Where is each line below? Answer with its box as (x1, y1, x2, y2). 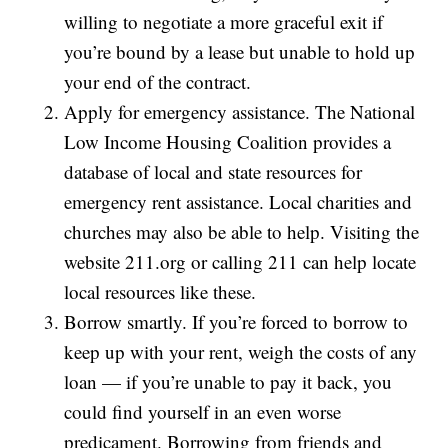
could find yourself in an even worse (64, 399, 342, 425)
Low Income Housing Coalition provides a (64, 129, 392, 155)
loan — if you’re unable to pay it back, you (64, 369, 393, 395)
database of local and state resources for (64, 159, 363, 185)
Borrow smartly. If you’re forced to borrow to (64, 309, 409, 335)
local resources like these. (64, 279, 257, 305)
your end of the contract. (64, 69, 252, 95)
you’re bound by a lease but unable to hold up (64, 39, 416, 65)
